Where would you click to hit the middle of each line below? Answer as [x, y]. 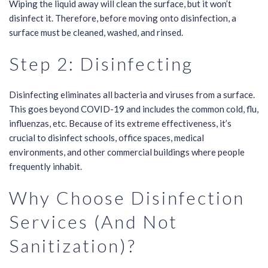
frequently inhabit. [45, 167]
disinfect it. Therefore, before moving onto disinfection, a [123, 18]
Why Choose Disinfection [127, 198]
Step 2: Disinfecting [101, 64]
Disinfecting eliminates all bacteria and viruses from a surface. [132, 95]
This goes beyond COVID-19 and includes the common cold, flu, [134, 109]
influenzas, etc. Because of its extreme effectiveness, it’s [120, 124]
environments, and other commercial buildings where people [127, 152]
